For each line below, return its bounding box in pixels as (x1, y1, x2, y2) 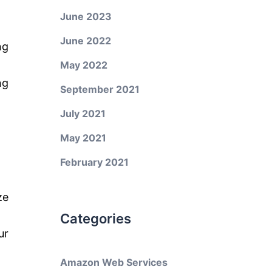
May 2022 (59, 59, 107, 71)
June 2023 (59, 10, 112, 22)
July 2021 (59, 107, 106, 120)
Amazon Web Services (59, 256, 168, 268)
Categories (59, 211, 131, 226)
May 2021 (59, 132, 106, 144)
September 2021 (59, 83, 140, 95)
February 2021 (59, 156, 129, 168)
